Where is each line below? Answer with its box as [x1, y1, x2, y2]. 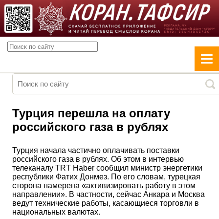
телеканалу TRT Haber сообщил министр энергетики [12, 163, 202, 172]
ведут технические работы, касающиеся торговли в [12, 198, 199, 207]
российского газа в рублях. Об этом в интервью [12, 154, 184, 163]
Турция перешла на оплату [12, 106, 170, 120]
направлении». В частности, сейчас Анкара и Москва [12, 190, 205, 198]
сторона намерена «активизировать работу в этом [12, 181, 196, 190]
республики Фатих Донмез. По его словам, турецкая [12, 172, 200, 181]
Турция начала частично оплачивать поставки [12, 146, 179, 154]
